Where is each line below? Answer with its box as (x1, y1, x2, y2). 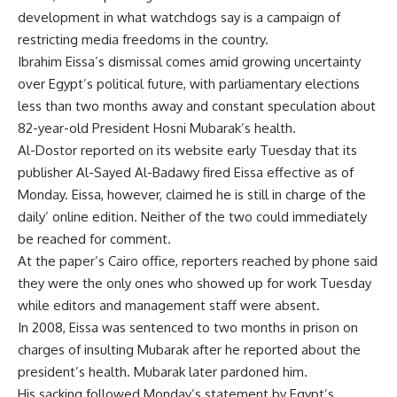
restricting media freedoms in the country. (18, 31, 269, 48)
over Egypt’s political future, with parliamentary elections (18, 75, 360, 92)
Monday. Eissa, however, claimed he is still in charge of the (18, 186, 366, 203)
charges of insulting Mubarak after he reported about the (18, 341, 361, 358)
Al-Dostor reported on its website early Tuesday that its (18, 142, 357, 159)
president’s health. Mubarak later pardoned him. (18, 363, 307, 380)
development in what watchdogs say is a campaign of (18, 9, 340, 26)
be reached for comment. (18, 230, 171, 247)
